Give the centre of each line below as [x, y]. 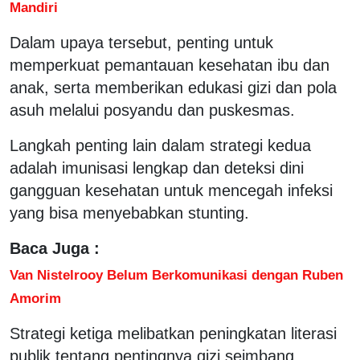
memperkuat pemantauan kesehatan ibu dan [170, 65]
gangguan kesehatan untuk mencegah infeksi [171, 190]
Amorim [35, 298]
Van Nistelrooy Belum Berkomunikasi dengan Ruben [176, 274]
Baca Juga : [55, 248]
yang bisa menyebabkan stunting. [129, 213]
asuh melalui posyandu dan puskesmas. [152, 110]
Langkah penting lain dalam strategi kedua [160, 145]
